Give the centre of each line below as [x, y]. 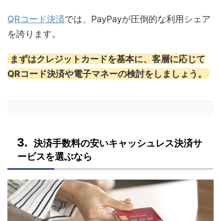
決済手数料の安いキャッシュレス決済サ [118, 144]
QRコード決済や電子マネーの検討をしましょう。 [107, 74]
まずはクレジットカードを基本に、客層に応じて [107, 59]
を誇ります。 [34, 34]
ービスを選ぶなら [55, 157]
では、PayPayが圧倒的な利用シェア [138, 19]
